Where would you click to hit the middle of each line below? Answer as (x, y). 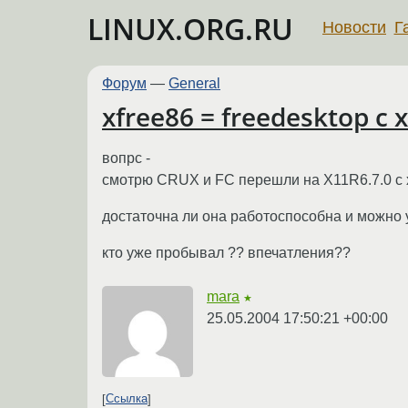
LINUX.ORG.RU (190, 29)
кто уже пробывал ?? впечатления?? (226, 252)
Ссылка (127, 399)
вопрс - (126, 158)
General (194, 83)
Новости (354, 27)
